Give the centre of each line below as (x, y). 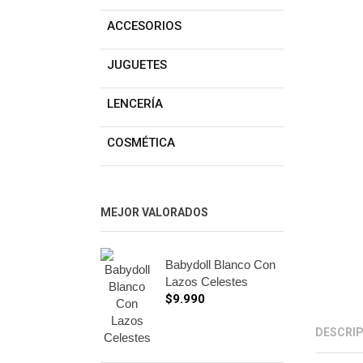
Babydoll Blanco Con (220, 265)
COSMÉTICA (141, 143)
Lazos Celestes (207, 282)
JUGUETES (137, 65)
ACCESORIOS (144, 26)
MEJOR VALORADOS (154, 212)
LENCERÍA (135, 104)
